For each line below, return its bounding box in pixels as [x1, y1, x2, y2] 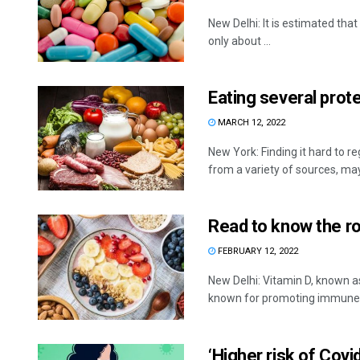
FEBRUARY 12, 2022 [215, 246, 298, 257]
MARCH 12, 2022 [215, 117, 285, 129]
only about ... [208, 35, 271, 48]
